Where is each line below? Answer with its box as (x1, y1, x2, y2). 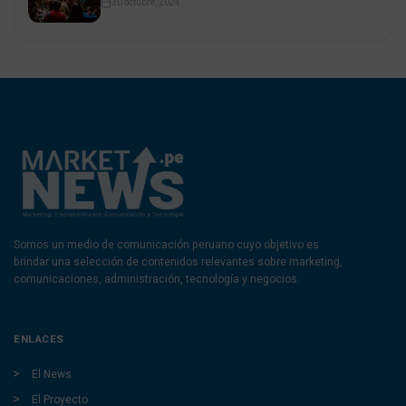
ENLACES (14, 332, 64, 348)
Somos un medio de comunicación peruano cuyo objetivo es (14, 237, 319, 254)
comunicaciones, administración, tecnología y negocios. (14, 271, 300, 288)
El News (32, 366, 72, 383)
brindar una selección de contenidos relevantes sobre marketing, (14, 254, 343, 271)
